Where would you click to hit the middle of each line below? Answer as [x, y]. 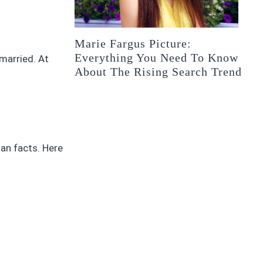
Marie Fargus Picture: [133, 43]
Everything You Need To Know [157, 57]
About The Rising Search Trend [159, 71]
